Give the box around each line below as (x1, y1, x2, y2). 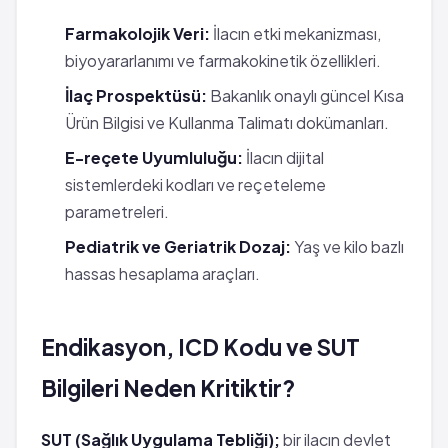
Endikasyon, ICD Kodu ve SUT (41, 332, 360, 361)
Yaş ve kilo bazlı (291, 235, 404, 257)
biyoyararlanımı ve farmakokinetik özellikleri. (65, 49, 381, 71)
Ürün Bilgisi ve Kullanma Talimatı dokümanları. (65, 111, 389, 133)
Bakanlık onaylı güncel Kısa (207, 84, 404, 106)
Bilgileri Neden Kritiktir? (41, 373, 295, 402)
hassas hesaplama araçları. (65, 262, 260, 284)
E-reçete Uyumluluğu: (65, 146, 243, 168)
